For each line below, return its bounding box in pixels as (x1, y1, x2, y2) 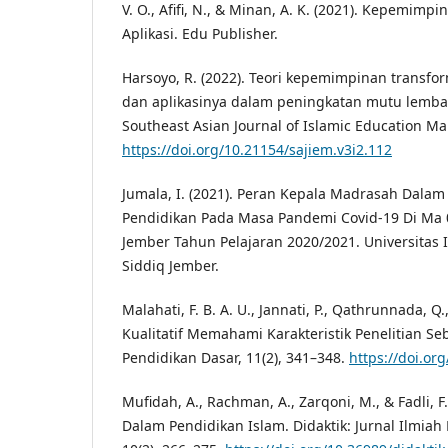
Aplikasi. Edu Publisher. (122, 23, 278, 43)
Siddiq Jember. (122, 255, 219, 275)
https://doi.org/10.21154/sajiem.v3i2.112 (122, 139, 392, 159)
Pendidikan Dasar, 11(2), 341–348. (122, 347, 349, 367)
